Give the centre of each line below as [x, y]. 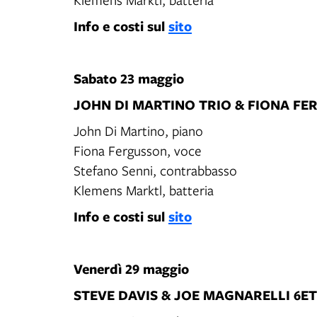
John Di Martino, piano [139, 131]
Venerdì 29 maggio [131, 269]
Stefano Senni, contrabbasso [156, 170]
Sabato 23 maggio [129, 78]
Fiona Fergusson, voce [139, 150]
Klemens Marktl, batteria [144, 190]
